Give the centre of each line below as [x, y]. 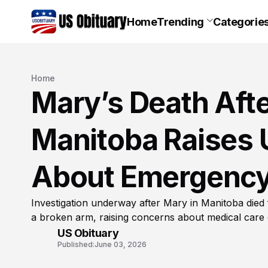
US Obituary [88, 233]
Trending [180, 22]
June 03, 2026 [121, 244]
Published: [76, 244]
